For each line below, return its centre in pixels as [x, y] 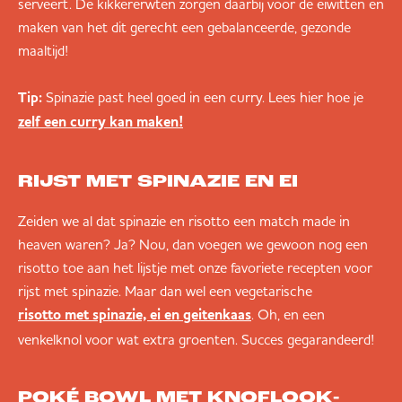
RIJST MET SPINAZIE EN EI [158, 183]
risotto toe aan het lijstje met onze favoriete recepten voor [195, 268]
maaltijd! [43, 51]
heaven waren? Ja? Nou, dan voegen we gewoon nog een [193, 245]
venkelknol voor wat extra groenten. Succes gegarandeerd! [196, 340]
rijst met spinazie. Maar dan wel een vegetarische [165, 291]
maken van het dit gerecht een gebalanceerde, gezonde [184, 27]
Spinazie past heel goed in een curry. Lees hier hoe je [205, 97]
